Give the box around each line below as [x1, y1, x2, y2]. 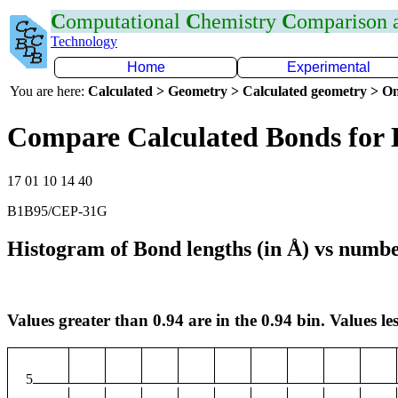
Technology [51, 34, 117, 49]
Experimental [287, 60, 370, 75]
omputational [66, 10, 186, 33]
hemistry [201, 10, 282, 33]
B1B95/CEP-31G [7, 203, 107, 219]
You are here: [10, 84, 88, 99]
